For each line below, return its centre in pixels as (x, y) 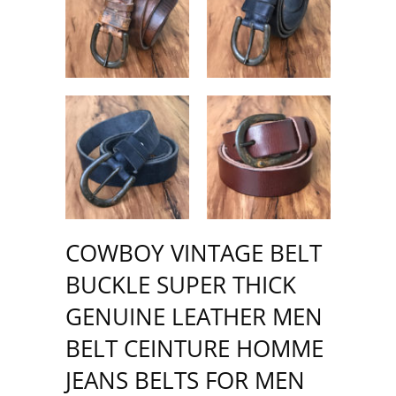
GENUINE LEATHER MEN (194, 316)
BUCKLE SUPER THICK (181, 285)
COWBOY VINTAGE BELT (194, 253)
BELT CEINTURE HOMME (194, 348)
